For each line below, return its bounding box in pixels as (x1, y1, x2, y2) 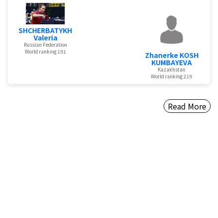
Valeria (33, 33, 57, 43)
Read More (168, 100, 206, 112)
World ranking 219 (151, 73, 193, 80)
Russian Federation (23, 41, 67, 49)
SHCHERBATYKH (18, 25, 73, 36)
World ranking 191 (24, 48, 66, 55)
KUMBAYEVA (151, 57, 192, 68)
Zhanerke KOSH (145, 50, 199, 60)
